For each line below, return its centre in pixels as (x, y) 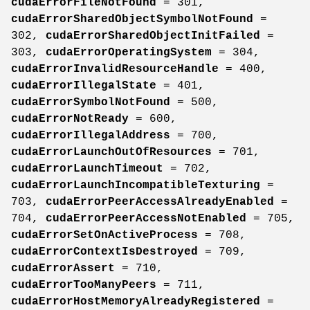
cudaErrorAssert (63, 268)
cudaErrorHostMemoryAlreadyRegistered (136, 301)
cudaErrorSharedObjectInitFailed (153, 36)
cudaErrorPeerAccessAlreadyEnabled (160, 202)
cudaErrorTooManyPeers (84, 285)
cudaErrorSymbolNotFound (91, 102)
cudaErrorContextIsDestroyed (104, 252)
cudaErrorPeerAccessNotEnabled (146, 218)
